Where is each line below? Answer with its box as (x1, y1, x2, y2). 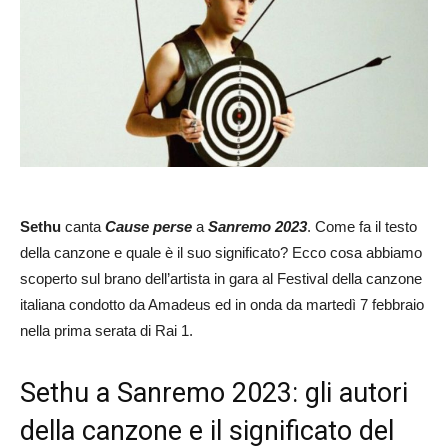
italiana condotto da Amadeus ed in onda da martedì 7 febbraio (20, 295, 424, 313)
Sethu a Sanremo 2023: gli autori (20, 376, 408, 409)
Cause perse (105, 217, 192, 235)
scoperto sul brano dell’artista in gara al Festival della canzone (20, 269, 422, 287)
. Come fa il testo (307, 217, 417, 235)
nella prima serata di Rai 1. (20, 321, 193, 339)
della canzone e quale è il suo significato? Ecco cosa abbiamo (20, 243, 422, 261)
